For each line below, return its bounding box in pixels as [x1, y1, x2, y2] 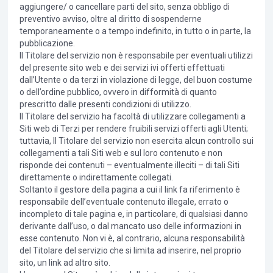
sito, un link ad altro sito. [19, 258, 110, 268]
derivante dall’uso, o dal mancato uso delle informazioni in [19, 221, 241, 232]
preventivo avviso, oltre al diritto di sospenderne [19, 14, 202, 24]
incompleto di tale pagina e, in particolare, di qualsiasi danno [19, 209, 248, 219]
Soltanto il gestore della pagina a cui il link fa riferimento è [19, 185, 240, 195]
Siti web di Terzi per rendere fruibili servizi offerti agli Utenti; [19, 124, 248, 134]
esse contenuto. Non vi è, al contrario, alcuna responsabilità [19, 233, 245, 244]
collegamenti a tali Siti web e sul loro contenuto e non [19, 148, 222, 158]
